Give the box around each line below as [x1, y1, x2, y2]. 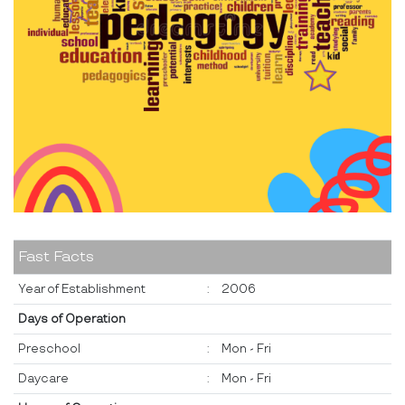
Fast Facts [18, 248, 94, 266]
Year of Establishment [18, 281, 146, 297]
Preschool [18, 341, 80, 356]
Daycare [18, 371, 69, 386]
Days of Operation [18, 311, 126, 326]
